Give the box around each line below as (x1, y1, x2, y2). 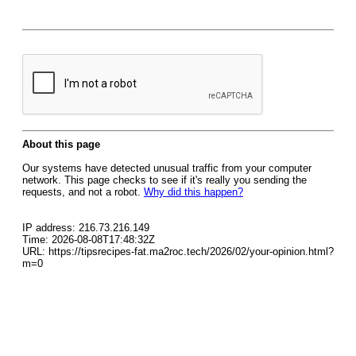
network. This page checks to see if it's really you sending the (22, 174, 307, 186)
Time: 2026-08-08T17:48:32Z (22, 234, 155, 246)
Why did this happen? (144, 186, 243, 198)
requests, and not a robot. (22, 186, 144, 198)
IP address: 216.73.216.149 (22, 222, 149, 234)
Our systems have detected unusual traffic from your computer (22, 162, 311, 174)
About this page (22, 138, 100, 150)
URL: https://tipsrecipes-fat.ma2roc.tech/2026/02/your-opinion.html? (22, 246, 334, 257)
